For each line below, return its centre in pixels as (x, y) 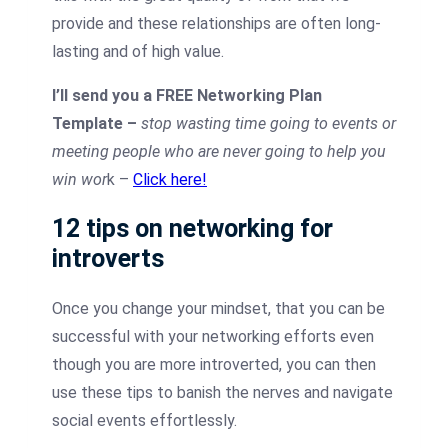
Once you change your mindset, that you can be (218, 309)
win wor (79, 179)
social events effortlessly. (144, 421)
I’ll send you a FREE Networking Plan (187, 95)
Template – (96, 123)
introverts (108, 259)
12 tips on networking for (192, 229)
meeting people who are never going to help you (219, 151)
